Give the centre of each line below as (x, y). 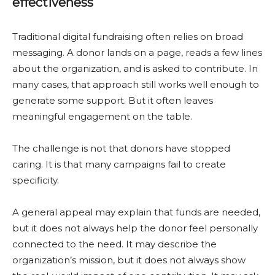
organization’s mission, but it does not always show (129, 260)
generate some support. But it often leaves (113, 100)
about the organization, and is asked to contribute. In (135, 68)
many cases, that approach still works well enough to (136, 84)
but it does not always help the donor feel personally (135, 228)
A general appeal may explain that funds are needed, (136, 212)
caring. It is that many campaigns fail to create (119, 164)
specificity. (36, 180)
